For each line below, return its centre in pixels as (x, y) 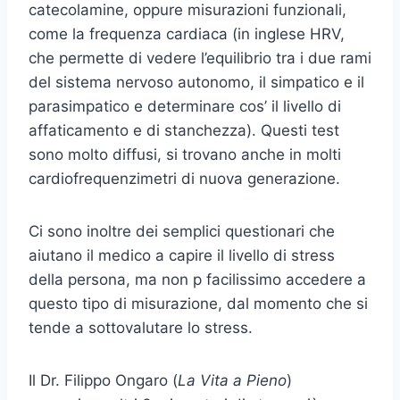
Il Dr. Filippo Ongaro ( (103, 381)
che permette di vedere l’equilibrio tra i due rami (200, 58)
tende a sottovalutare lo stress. (141, 328)
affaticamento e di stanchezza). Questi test (184, 131)
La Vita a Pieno (232, 381)
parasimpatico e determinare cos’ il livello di (185, 107)
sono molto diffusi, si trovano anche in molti (185, 155)
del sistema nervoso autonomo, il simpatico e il (196, 83)
